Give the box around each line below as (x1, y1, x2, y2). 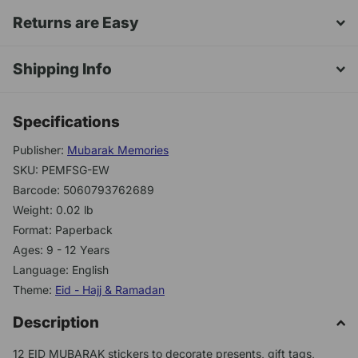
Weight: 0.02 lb (13, 203, 93, 217)
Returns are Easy (13, 14, 139, 33)
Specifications (13, 113, 120, 132)
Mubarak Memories (67, 143, 169, 157)
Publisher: (13, 143, 67, 157)
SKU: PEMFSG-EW (13, 163, 109, 177)
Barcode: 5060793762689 (13, 183, 154, 197)
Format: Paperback (13, 223, 113, 237)
